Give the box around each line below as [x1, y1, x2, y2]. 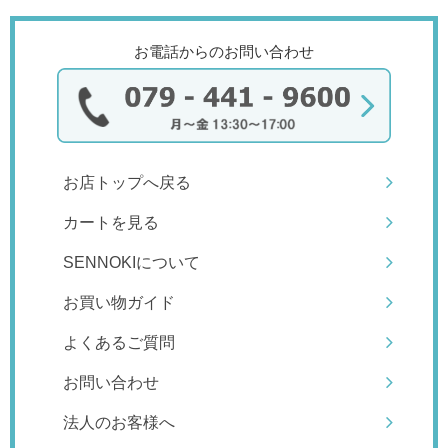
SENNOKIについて [62, 254, 200, 272]
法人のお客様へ [62, 414, 175, 432]
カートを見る [62, 214, 159, 232]
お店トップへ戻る [62, 174, 191, 192]
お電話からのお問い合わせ [134, 42, 314, 60]
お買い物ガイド [62, 294, 175, 312]
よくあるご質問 [62, 334, 175, 352]
